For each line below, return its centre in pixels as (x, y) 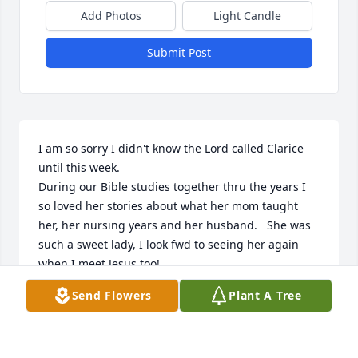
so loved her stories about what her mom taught (168, 206)
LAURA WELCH (79, 300)
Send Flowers (112, 295)
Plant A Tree (265, 295)
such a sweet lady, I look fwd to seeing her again (169, 245)
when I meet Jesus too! (99, 264)
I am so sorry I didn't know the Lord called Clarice (171, 149)
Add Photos (111, 16)
